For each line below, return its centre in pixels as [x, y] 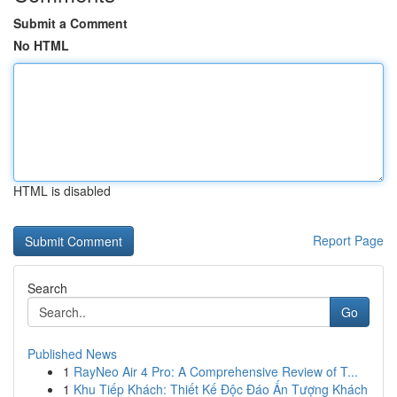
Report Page [348, 240]
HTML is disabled [62, 191]
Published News [72, 354]
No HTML [41, 45]
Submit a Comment [70, 23]
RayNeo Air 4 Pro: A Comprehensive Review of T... [216, 371]
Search [47, 288]
